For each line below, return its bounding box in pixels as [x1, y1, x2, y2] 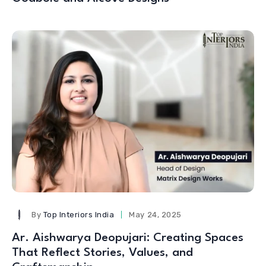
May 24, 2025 [129, 210, 182, 220]
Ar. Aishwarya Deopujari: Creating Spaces [12, 232, 243, 245]
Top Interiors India [43, 210, 115, 220]
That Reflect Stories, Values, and [12, 247, 193, 259]
